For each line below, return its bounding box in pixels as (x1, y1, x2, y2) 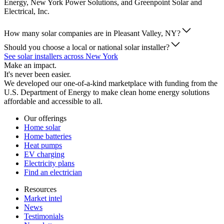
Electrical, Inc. (4, 7, 49, 16)
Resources (24, 185, 56, 194)
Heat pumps (24, 141, 62, 150)
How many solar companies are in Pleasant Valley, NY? (4, 29, 180, 38)
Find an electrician (24, 168, 82, 177)
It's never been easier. (4, 70, 71, 79)
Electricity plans (24, 159, 74, 168)
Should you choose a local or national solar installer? (4, 43, 169, 52)
